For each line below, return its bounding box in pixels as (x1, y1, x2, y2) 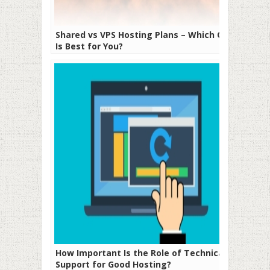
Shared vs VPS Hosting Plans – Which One (55, 28, 234, 40)
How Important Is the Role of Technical (55, 246, 226, 259)
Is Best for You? (55, 40, 123, 52)
